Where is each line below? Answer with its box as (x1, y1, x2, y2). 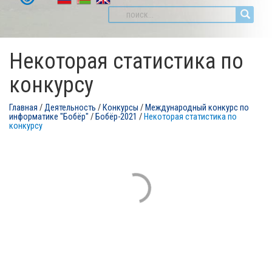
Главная (9, 103, 38, 113)
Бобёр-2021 (95, 112, 137, 122)
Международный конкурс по (145, 103, 249, 113)
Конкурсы (103, 103, 138, 113)
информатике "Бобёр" (9, 112, 89, 122)
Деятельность (44, 103, 96, 113)
